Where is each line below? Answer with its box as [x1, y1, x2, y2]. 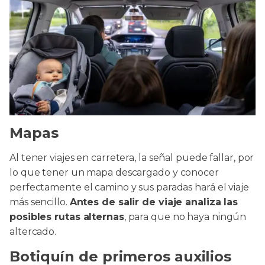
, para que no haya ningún [124, 211, 247, 222]
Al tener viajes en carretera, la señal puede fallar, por [9, 152, 254, 163]
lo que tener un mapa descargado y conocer [9, 167, 219, 178]
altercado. [9, 226, 57, 237]
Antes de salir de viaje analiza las [69, 196, 238, 208]
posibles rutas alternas [9, 211, 124, 222]
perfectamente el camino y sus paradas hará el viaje [9, 182, 249, 193]
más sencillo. [9, 196, 70, 208]
